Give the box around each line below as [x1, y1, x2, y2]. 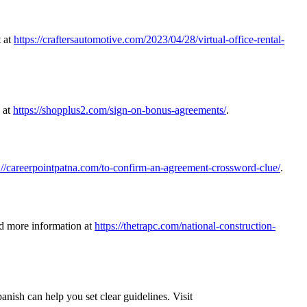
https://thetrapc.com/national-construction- [95, 220, 275, 232]
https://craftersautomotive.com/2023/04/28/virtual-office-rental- [14, 33, 284, 45]
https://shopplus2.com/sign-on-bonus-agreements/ [13, 103, 226, 116]
